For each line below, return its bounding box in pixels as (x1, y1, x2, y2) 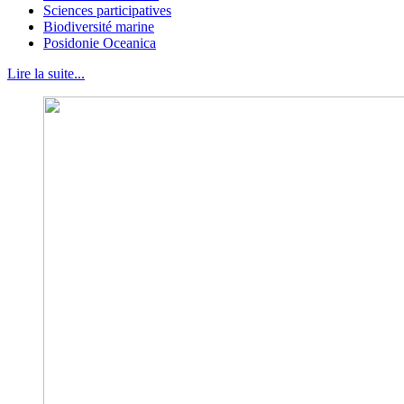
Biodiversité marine (43, 19, 154, 35)
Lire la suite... (7, 66, 85, 82)
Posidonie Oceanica (43, 35, 156, 51)
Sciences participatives (43, 3, 171, 19)
